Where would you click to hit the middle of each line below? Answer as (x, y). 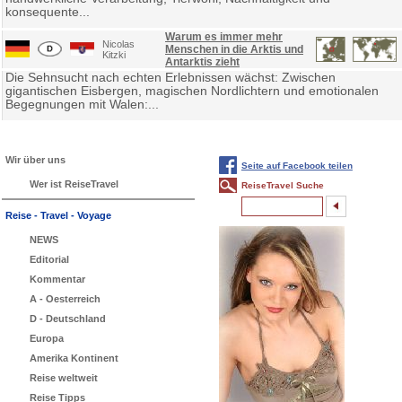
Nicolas (118, 44)
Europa (47, 338)
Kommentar (57, 279)
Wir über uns (35, 159)
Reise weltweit (64, 377)
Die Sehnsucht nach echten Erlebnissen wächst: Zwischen (170, 77)
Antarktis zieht (202, 61)
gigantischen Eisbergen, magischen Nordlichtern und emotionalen (192, 91)
